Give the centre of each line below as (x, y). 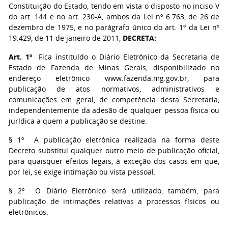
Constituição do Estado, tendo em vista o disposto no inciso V (114, 6)
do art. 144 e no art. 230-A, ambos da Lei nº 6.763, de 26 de (114, 17)
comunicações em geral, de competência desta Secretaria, (114, 99)
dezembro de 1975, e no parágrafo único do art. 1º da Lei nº (114, 27)
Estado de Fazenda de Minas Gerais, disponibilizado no (114, 67)
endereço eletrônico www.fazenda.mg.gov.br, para (114, 78)
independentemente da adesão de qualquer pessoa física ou (114, 110)
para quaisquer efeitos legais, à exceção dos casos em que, (114, 161)
